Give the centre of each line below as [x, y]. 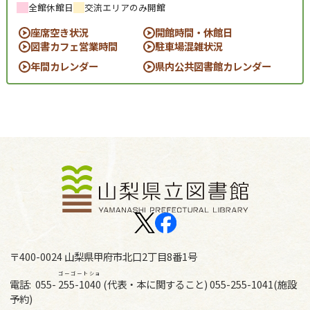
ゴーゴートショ [79, 274]
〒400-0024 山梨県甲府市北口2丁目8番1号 [103, 256]
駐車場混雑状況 [189, 46]
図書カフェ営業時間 [74, 46]
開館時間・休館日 [194, 33]
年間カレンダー [64, 66]
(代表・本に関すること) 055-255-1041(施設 [200, 284]
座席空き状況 [59, 33]
